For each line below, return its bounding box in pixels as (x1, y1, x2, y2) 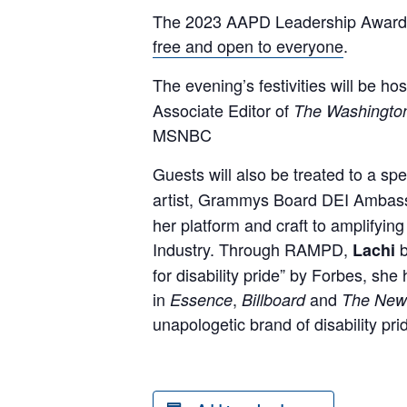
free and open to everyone (153, 34, 343, 57)
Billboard (242, 288, 305, 311)
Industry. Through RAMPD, (153, 237, 352, 261)
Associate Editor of (153, 98, 293, 122)
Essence (170, 288, 233, 311)
